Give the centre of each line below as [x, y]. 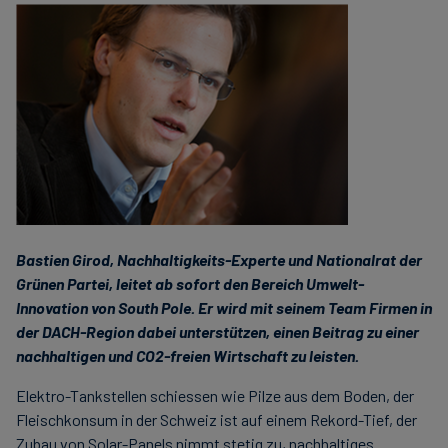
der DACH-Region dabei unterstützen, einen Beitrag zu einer [217, 331]
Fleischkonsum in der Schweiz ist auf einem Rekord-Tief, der [216, 419]
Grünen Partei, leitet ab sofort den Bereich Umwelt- [190, 283]
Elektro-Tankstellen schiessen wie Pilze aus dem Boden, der [215, 395]
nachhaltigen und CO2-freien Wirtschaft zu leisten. [187, 355]
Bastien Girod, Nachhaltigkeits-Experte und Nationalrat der [219, 259]
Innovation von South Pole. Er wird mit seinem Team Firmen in [224, 307]
